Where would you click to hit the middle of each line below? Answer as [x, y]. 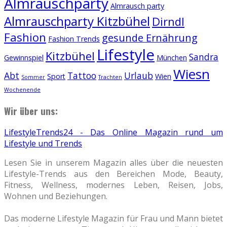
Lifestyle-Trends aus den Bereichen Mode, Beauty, [113, 174]
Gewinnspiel [24, 57]
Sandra [204, 56]
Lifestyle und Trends [43, 144]
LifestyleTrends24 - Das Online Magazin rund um [113, 133]
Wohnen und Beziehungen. [56, 196]
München [172, 57]
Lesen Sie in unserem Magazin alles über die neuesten [113, 163]
